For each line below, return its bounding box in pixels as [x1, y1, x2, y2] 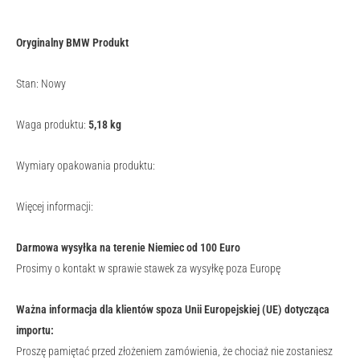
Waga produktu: [16, 118, 88, 131]
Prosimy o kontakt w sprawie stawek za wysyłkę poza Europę [16, 262, 280, 275]
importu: [16, 324, 54, 337]
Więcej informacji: [16, 200, 93, 213]
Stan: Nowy [16, 77, 66, 90]
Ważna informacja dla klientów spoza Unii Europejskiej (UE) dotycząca [16, 303, 329, 316]
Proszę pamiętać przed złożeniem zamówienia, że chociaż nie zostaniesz [16, 345, 333, 358]
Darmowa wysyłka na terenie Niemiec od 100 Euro [16, 241, 240, 254]
